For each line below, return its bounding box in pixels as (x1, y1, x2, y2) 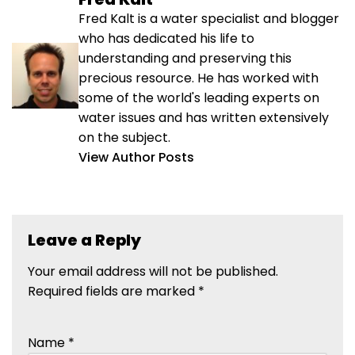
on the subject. (78, 128, 170, 147)
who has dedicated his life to (78, 29, 254, 48)
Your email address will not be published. (28, 262, 278, 281)
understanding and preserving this (78, 49, 292, 68)
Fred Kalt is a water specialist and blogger (78, 10, 339, 29)
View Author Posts (78, 148, 194, 167)
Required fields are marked (28, 282, 198, 301)
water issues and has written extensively (78, 109, 329, 128)
